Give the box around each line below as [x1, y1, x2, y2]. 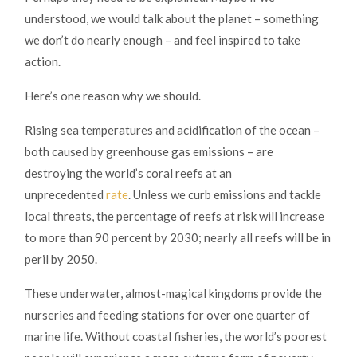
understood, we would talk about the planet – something [25, 11, 319, 26]
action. [25, 54, 61, 69]
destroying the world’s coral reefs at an [25, 166, 232, 181]
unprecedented [25, 187, 106, 202]
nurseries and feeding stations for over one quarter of [25, 308, 310, 323]
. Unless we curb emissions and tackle [128, 187, 321, 202]
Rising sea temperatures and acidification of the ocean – [25, 123, 320, 138]
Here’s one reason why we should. [25, 88, 201, 104]
